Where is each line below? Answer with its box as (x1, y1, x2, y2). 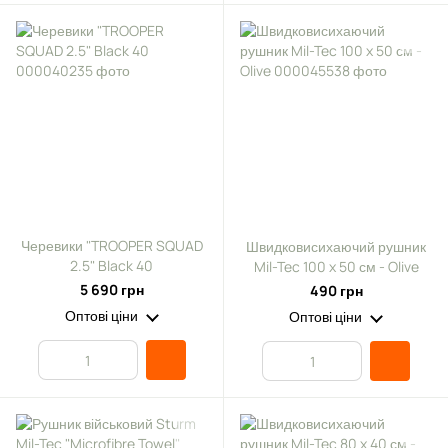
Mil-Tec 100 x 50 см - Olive (253, 257, 419, 276)
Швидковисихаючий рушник (246, 237, 426, 256)
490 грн (309, 281, 363, 300)
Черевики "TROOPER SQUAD (20, 236, 203, 255)
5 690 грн (79, 280, 144, 299)
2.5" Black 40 (70, 256, 153, 275)
